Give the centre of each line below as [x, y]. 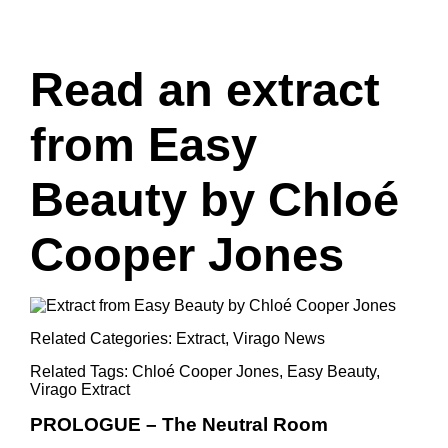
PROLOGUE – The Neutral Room [179, 424]
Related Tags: [81, 371]
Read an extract [205, 89]
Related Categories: [103, 338]
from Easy [143, 144]
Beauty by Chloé [214, 199]
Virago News [279, 338]
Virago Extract [80, 389]
